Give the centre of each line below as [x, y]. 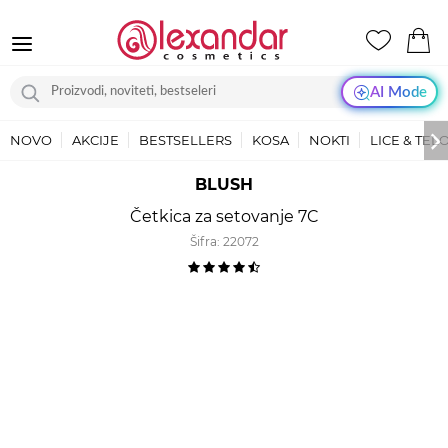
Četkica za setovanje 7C [224, 216]
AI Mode [398, 92]
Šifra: [206, 241]
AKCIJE [95, 140]
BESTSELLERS [185, 140]
